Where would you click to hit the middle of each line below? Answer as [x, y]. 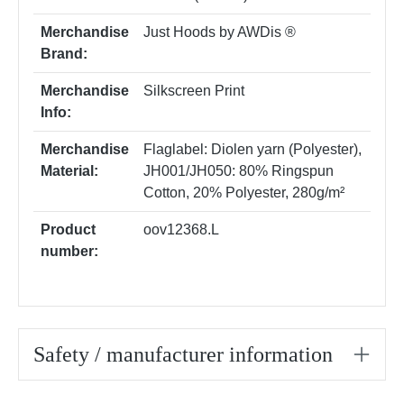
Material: [69, 171]
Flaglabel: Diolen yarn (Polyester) [251, 150]
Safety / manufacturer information [183, 355]
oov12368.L [181, 230]
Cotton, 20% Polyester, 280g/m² [244, 193]
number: [69, 252]
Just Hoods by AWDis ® [220, 32]
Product [68, 230]
